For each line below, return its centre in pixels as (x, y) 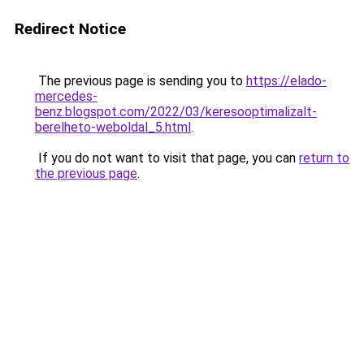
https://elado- (286, 81)
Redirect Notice (70, 29)
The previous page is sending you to (141, 81)
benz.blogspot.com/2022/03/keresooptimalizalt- (176, 112)
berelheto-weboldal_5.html (113, 127)
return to (324, 158)
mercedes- (66, 96)
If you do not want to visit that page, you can (167, 158)
